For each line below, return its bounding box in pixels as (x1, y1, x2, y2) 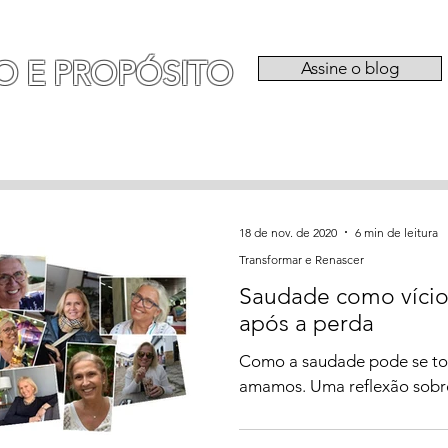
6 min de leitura (355, 224, 438, 240)
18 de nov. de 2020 (239, 224, 337, 240)
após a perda (239, 310, 374, 337)
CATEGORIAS (262, 132, 360, 151)
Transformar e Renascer (239, 252, 364, 267)
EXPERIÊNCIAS (84, 132, 190, 151)
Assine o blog (301, 58, 399, 78)
